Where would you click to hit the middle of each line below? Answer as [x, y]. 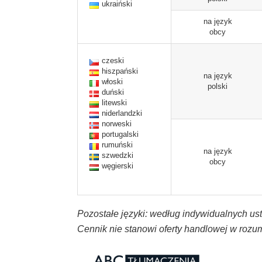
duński [113, 92]
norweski [117, 124]
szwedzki [118, 155]
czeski [113, 61]
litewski [114, 103]
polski [218, 86]
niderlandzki [122, 113]
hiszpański [120, 71]
